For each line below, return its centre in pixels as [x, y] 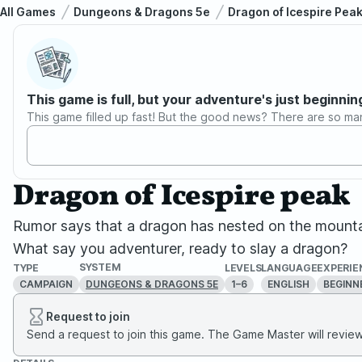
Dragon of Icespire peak [182, 197]
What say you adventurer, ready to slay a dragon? [180, 248]
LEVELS [243, 267]
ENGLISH [289, 284]
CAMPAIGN [46, 284]
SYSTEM [100, 267]
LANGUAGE [289, 267]
